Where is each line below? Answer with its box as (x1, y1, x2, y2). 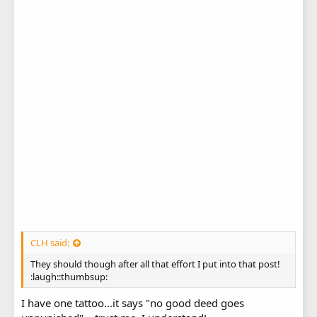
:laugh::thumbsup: (30, 270, 108, 283)
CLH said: (30, 236, 69, 249)
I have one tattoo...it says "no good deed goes (21, 296, 244, 311)
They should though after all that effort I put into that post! (30, 257, 280, 270)
